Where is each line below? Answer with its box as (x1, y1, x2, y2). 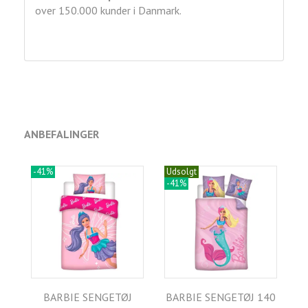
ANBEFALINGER (24, 127, 99, 142)
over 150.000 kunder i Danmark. (35, 3, 181, 18)
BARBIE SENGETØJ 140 (166, 290, 276, 305)
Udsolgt (166, 166, 197, 178)
